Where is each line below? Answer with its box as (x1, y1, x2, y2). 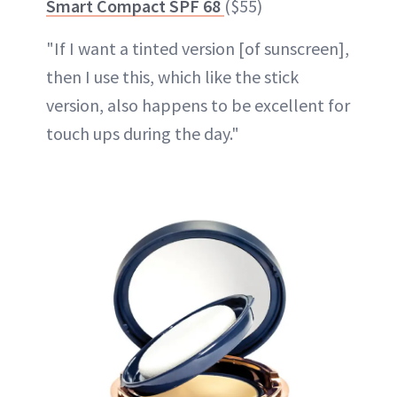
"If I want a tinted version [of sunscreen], (46, 37, 349, 59)
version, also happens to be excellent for (46, 94, 350, 116)
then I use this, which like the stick (46, 66, 299, 88)
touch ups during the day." (46, 122, 239, 144)
